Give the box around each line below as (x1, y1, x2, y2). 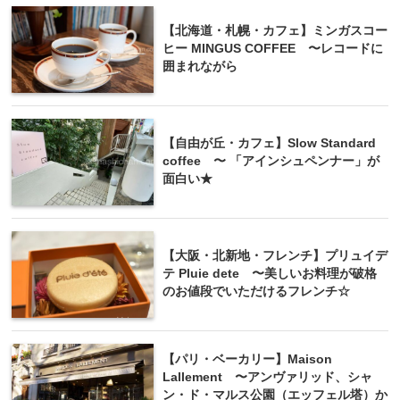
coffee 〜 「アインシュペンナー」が (162, 154, 379, 168)
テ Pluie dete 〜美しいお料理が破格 (162, 266, 377, 280)
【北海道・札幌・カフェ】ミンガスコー (162, 23, 387, 37)
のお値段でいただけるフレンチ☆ (162, 284, 350, 298)
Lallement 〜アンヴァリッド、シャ (162, 370, 372, 384)
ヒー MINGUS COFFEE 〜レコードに (162, 41, 383, 55)
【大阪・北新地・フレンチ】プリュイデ (162, 248, 387, 262)
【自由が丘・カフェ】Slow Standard (162, 136, 376, 150)
